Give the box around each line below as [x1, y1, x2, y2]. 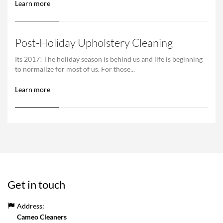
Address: [17, 201, 44, 210]
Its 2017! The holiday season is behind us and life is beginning [15, 54, 203, 63]
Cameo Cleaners [17, 212, 67, 221]
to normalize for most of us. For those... [15, 64, 135, 73]
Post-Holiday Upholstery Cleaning [15, 35, 173, 49]
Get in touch [7, 177, 65, 191]
